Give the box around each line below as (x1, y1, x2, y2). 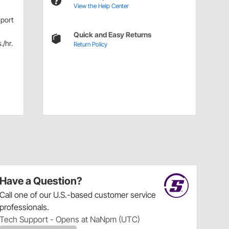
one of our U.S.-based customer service (14, 189, 156, 200)
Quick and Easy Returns (73, 30, 151, 39)
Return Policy (73, 40, 107, 48)
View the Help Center (73, 2, 129, 10)
